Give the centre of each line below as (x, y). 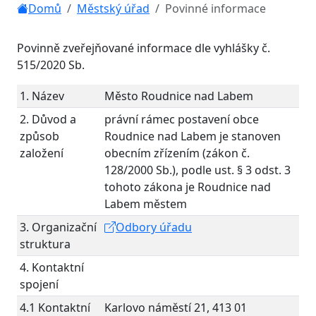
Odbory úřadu (154, 227)
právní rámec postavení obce (182, 119)
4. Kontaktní (52, 267)
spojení (39, 284)
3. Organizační (58, 227)
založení (42, 153)
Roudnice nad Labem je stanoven (193, 136)
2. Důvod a (48, 119)
